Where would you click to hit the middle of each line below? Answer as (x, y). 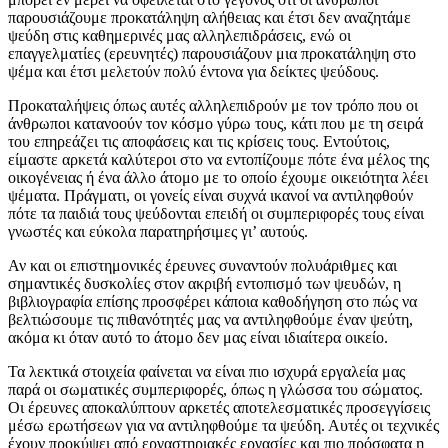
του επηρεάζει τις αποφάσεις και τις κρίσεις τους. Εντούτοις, (199, 141)
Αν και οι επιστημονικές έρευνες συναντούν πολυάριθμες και (202, 265)
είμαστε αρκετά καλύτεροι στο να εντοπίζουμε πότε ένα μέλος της (218, 159)
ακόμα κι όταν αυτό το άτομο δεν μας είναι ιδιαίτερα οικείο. (198, 337)
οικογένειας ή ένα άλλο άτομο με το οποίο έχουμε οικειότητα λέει (218, 177)
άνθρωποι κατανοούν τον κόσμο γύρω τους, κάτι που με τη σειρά (215, 123)
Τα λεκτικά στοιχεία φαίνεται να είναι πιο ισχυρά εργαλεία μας (206, 371)
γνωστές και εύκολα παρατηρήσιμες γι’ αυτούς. (158, 231)
